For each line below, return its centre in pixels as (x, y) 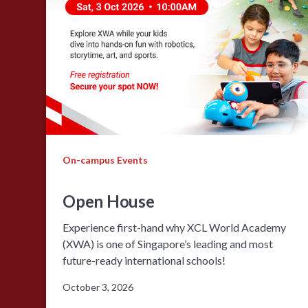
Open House (109, 201)
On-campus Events (106, 159)
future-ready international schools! (144, 260)
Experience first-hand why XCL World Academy (175, 227)
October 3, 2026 (98, 287)
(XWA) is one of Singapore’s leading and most (168, 243)
